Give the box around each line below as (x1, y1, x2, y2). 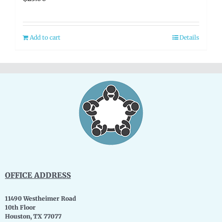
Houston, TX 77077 (5, 212, 61, 220)
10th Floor (5, 203, 36, 211)
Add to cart (30, 33, 60, 41)
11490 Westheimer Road (5, 194, 76, 202)
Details (179, 33, 199, 41)
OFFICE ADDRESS (5, 170, 71, 180)
